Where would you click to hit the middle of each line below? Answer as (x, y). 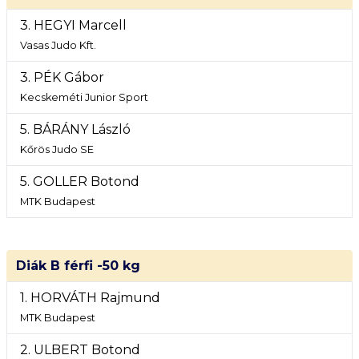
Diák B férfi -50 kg (78, 266)
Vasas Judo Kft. (58, 45)
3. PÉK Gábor (62, 77)
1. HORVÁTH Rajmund (90, 298)
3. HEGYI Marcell (73, 25)
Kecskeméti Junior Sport (84, 97)
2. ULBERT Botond (80, 350)
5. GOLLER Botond (80, 182)
